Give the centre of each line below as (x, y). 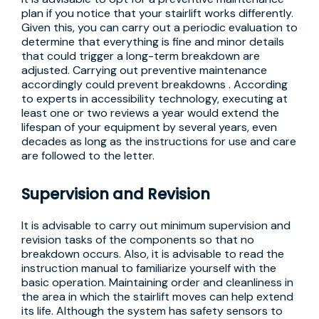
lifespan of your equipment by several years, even (149, 127)
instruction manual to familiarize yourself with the (149, 268)
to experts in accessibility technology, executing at (155, 99)
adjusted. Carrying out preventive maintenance (144, 70)
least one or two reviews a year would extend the (150, 113)
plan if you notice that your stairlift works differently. (157, 13)
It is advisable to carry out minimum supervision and (156, 225)
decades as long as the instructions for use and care (159, 141)
